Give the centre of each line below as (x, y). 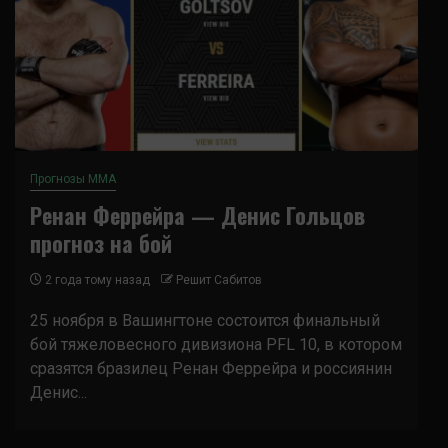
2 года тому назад (96, 280)
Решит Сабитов (219, 280)
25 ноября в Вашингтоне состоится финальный (205, 320)
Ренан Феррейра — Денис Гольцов (197, 215)
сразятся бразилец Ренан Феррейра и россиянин (211, 368)
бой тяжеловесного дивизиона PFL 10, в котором (216, 344)
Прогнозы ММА (73, 179)
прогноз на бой (101, 243)
